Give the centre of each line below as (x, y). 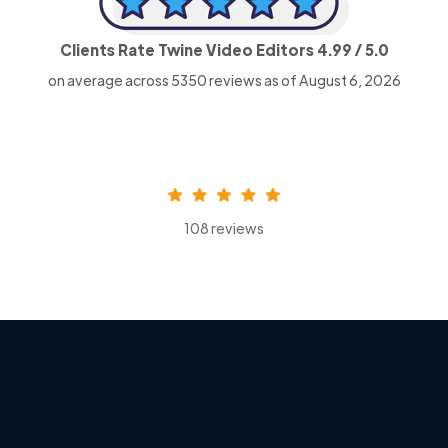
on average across (109, 79)
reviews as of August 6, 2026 (303, 79)
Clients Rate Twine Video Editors (188, 49)
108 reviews (224, 227)
